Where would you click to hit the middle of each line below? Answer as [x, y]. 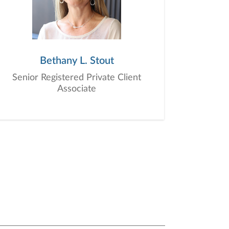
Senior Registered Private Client [77, 78]
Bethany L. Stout [77, 61]
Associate [77, 89]
